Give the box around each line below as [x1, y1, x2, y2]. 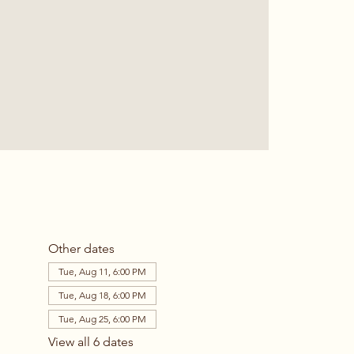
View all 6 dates [47, 333, 134, 349]
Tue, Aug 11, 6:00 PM [58, 265, 146, 277]
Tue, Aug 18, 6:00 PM [58, 288, 146, 301]
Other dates [47, 240, 115, 256]
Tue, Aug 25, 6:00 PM [58, 312, 146, 325]
